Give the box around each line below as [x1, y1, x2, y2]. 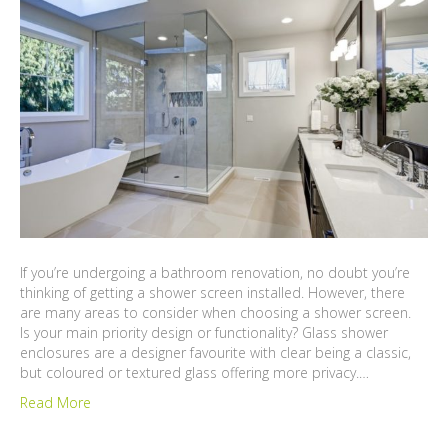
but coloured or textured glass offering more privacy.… [20, 363, 369, 383]
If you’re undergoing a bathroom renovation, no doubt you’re [20, 263, 410, 283]
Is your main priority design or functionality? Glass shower [20, 323, 388, 343]
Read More [20, 393, 91, 413]
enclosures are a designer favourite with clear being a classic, [20, 343, 411, 363]
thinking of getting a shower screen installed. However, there [20, 283, 405, 303]
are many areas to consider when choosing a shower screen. [20, 303, 415, 323]
